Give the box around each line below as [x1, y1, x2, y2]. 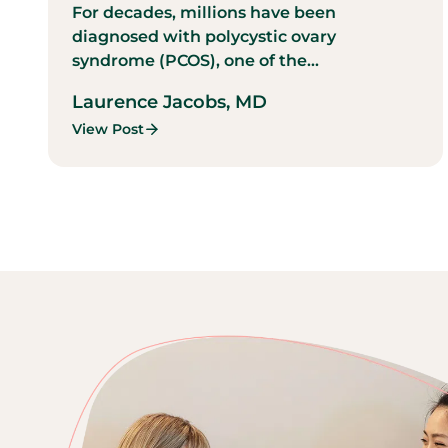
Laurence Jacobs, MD [72, 90, 267, 113]
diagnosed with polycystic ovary [72, 26, 336, 46]
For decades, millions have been [72, 2, 336, 22]
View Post [72, 119, 144, 138]
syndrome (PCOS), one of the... [72, 50, 319, 70]
